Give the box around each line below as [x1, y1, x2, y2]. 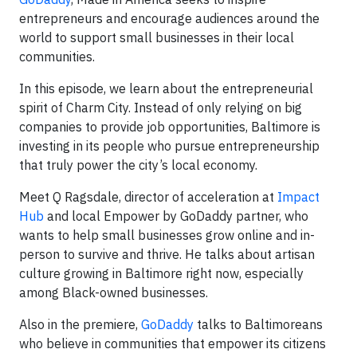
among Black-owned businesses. [19, 284, 208, 300]
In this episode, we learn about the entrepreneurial [19, 80, 313, 96]
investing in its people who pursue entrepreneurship [19, 138, 320, 154]
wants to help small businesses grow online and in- [19, 227, 315, 243]
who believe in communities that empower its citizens [19, 335, 326, 351]
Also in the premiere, [19, 316, 141, 332]
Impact [277, 189, 320, 205]
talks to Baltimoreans [194, 316, 323, 332]
